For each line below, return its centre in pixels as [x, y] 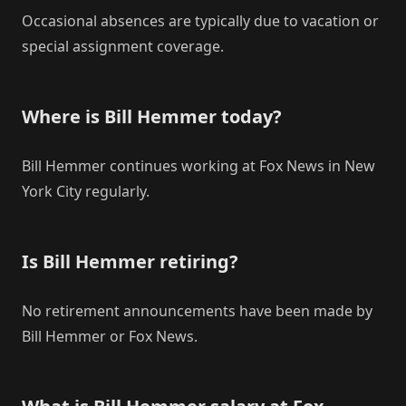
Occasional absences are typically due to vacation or [200, 21]
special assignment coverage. [123, 47]
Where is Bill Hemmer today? [152, 117]
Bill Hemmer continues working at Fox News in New [198, 166]
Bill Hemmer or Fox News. [110, 337]
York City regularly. [86, 192]
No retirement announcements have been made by [197, 311]
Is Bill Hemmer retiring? [130, 262]
